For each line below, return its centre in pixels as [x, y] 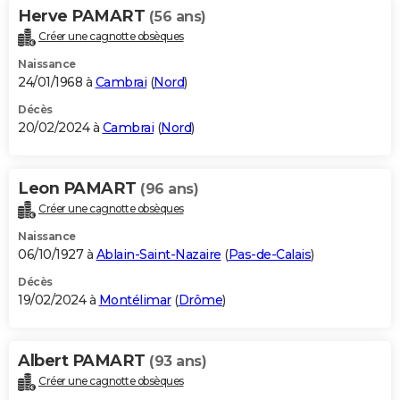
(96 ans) [169, 189]
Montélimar [135, 300]
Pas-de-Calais [269, 255]
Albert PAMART [83, 361]
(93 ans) [178, 362]
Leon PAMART [79, 189]
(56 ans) [177, 17]
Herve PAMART [83, 17]
